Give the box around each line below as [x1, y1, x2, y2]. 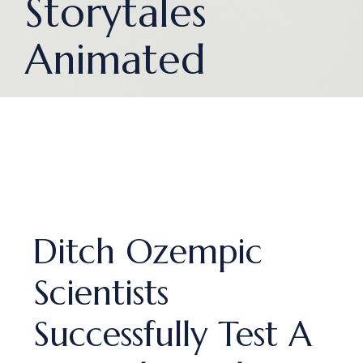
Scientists [33, 271, 169, 314]
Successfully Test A [33, 313, 313, 356]
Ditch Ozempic [33, 230, 263, 273]
